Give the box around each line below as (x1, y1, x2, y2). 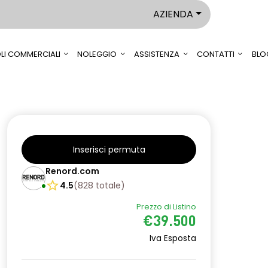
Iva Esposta (150, 233, 196, 244)
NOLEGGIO (77, 48, 117, 60)
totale (96, 179, 121, 191)
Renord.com (45, 165, 99, 177)
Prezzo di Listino (136, 202, 196, 212)
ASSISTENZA (134, 48, 180, 60)
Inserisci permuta (72, 144, 145, 156)
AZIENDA (153, 7, 194, 21)
